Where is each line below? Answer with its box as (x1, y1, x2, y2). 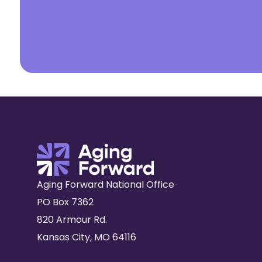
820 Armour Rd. (37, 212, 108, 226)
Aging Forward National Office (37, 177, 175, 191)
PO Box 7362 (37, 195, 94, 209)
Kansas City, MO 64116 (37, 230, 137, 244)
